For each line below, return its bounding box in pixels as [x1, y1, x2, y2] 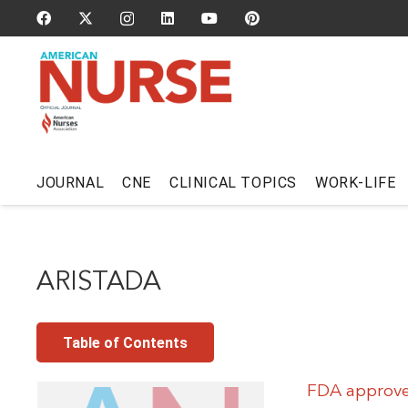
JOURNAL [36, 173, 105, 191]
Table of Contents [62, 333, 188, 352]
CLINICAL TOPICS [169, 173, 298, 191]
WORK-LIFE [315, 173, 396, 191]
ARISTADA [36, 270, 161, 296]
